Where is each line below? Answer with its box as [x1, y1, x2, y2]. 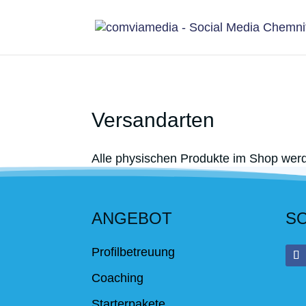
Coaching [92, 270, 144, 285]
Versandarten [92, 109, 215, 131]
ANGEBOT [92, 208, 173, 227]
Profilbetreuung [92, 245, 176, 259]
